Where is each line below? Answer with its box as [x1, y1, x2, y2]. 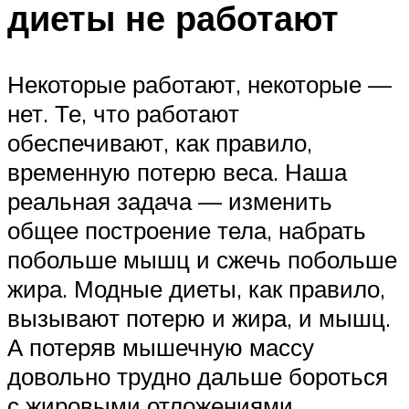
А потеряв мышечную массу [7, 332, 314, 362]
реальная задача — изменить [7, 186, 332, 216]
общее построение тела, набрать [7, 215, 366, 246]
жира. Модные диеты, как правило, [7, 274, 385, 304]
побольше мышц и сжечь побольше [7, 245, 397, 275]
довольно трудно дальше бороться [7, 362, 388, 392]
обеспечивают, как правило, [7, 128, 312, 158]
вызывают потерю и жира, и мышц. [7, 303, 391, 333]
